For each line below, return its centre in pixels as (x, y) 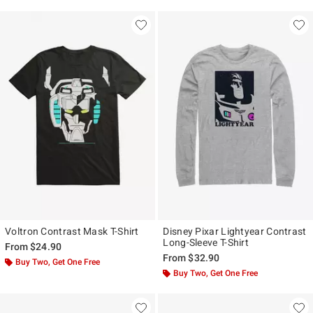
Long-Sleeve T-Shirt (206, 242)
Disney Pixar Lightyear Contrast (235, 231)
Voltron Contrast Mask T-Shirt (72, 231)
